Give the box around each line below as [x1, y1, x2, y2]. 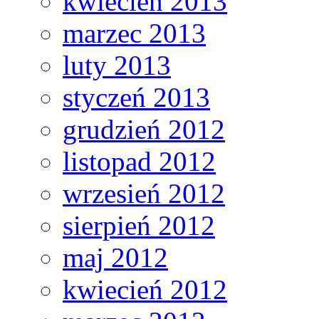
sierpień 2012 [63, 209, 215, 241]
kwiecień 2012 [63, 273, 227, 305]
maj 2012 [63, 241, 168, 273]
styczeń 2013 [63, 81, 210, 113]
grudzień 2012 [63, 113, 225, 145]
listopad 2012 [63, 145, 216, 177]
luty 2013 [63, 49, 171, 80]
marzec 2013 [63, 17, 206, 48]
